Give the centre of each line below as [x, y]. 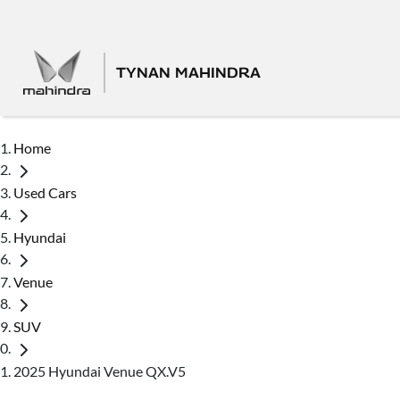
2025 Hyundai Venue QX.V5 [100, 371]
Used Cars [45, 192]
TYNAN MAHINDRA [188, 72]
